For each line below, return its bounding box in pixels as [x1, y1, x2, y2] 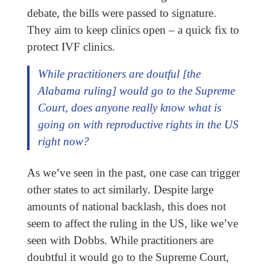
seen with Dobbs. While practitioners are [27, 234, 213, 247]
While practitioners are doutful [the [37, 67, 201, 80]
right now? [37, 134, 89, 148]
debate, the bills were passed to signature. [27, 6, 216, 19]
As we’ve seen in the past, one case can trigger [27, 166, 240, 180]
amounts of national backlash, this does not [27, 200, 226, 213]
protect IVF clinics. [27, 40, 115, 53]
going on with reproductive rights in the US [37, 118, 239, 131]
